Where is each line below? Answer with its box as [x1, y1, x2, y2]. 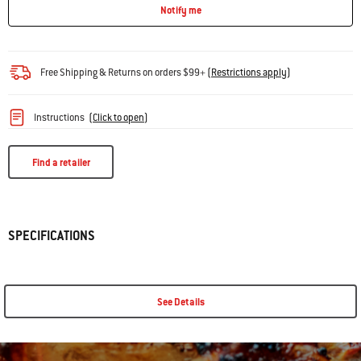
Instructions [34, 110, 85, 124]
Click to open [93, 110, 144, 124]
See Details [156, 295, 205, 309]
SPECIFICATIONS [8, 227, 95, 244]
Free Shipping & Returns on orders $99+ [40, 66, 207, 79]
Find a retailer [31, 156, 90, 169]
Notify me [160, 3, 201, 17]
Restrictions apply [211, 66, 287, 79]
